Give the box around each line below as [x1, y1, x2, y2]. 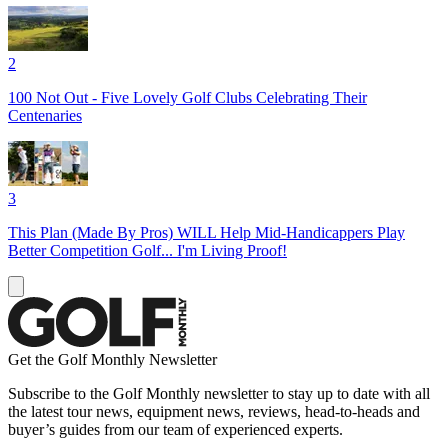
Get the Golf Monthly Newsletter [8, 350, 217, 368]
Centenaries [8, 106, 82, 124]
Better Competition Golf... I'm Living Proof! [8, 241, 287, 259]
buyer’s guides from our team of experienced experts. [8, 420, 343, 438]
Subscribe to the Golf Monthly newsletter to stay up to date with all [8, 384, 430, 402]
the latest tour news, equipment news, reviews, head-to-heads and [8, 402, 420, 420]
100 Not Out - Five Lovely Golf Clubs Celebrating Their [8, 88, 367, 106]
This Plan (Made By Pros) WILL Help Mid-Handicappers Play [8, 223, 405, 241]
